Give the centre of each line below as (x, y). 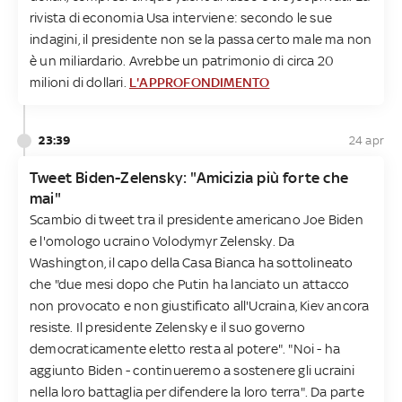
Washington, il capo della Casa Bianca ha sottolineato (192, 262)
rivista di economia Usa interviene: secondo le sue (181, 17)
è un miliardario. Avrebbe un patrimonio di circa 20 (182, 60)
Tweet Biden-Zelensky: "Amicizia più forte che (189, 177)
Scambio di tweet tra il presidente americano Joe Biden (197, 219)
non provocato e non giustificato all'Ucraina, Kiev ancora (200, 305)
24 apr (366, 140)
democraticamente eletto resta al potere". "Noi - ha (185, 348)
